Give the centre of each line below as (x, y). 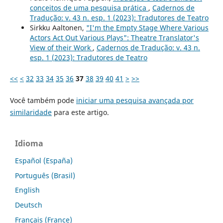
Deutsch (29, 205)
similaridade (31, 112)
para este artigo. (80, 112)
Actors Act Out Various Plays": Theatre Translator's (114, 37)
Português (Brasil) (45, 175)
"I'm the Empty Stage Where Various (147, 27)
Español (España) (44, 160)
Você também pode (43, 100)
